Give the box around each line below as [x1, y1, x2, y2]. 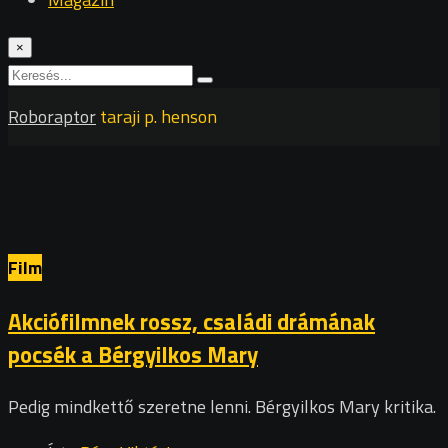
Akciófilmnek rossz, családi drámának [8, 303, 375, 339]
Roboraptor [8, 103, 96, 130]
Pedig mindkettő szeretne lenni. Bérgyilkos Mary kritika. [8, 393, 436, 421]
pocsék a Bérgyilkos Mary [8, 336, 258, 372]
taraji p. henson [100, 103, 217, 130]
